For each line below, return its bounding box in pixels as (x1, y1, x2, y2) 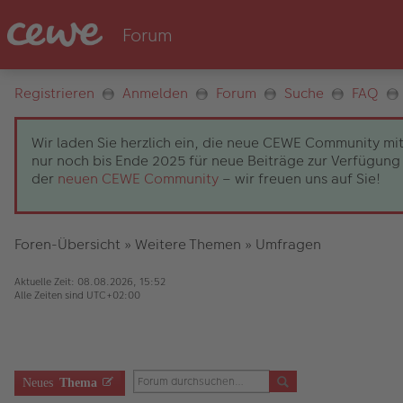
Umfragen (255, 234, 321, 255)
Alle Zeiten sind (14, 288, 86, 302)
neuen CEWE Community (58, 168, 219, 189)
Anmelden (122, 83, 188, 103)
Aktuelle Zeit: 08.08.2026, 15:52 (14, 274, 166, 289)
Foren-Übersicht (14, 234, 121, 255)
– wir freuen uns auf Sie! (219, 168, 381, 189)
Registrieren (14, 83, 94, 103)
